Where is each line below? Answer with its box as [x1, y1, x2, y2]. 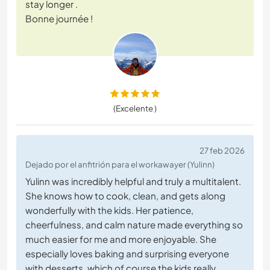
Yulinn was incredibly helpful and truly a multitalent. [25, 175, 241, 187]
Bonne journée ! [25, 13, 93, 25]
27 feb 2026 [199, 145, 245, 156]
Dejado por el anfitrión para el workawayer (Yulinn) [25, 159, 215, 170]
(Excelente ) [113, 103, 157, 114]
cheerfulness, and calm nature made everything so [25, 219, 243, 231]
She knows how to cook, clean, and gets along [25, 190, 225, 202]
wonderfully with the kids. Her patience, [25, 204, 193, 216]
